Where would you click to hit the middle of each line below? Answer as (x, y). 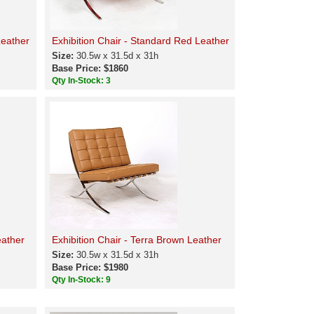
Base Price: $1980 (90, 267)
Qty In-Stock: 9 (83, 280)
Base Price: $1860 (90, 68)
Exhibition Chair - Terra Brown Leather (137, 240)
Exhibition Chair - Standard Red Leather (141, 41)
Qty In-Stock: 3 (83, 81)
